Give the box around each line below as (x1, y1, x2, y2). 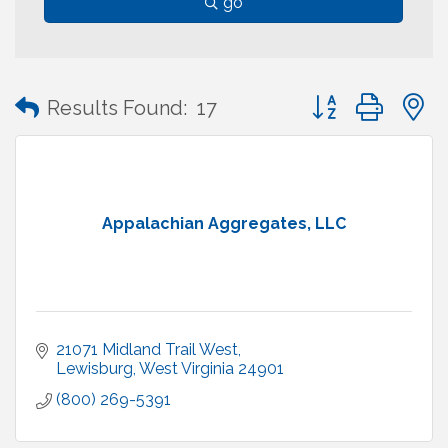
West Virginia (139, 359, 234, 379)
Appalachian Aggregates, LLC (102, 214, 346, 234)
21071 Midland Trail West (56, 340, 238, 360)
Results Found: (47, 95, 187, 120)
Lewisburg (56, 359, 133, 379)
